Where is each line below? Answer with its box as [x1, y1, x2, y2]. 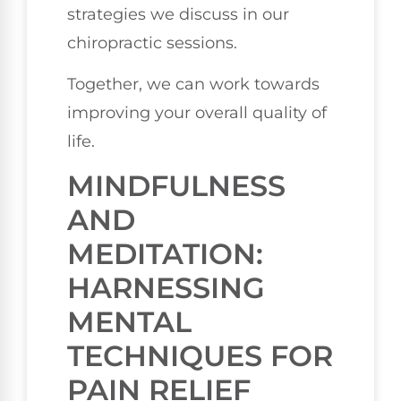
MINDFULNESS [67, 167, 286, 203]
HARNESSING [67, 269, 265, 305]
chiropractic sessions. [67, 32, 237, 53]
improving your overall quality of [67, 103, 327, 124]
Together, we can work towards [67, 74, 320, 95]
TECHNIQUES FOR [67, 337, 333, 373]
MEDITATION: [67, 235, 263, 271]
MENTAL [67, 303, 192, 339]
